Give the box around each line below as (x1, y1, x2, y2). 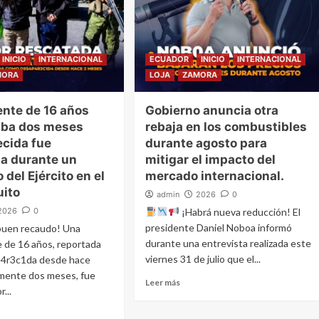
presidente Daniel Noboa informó (145, 221, 293, 234)
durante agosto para (145, 135, 268, 150)
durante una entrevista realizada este (145, 236, 312, 249)
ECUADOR (150, 53, 189, 64)
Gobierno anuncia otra (145, 103, 279, 117)
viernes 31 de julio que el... (145, 252, 261, 265)
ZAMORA (182, 69, 218, 80)
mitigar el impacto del (145, 152, 276, 167)
